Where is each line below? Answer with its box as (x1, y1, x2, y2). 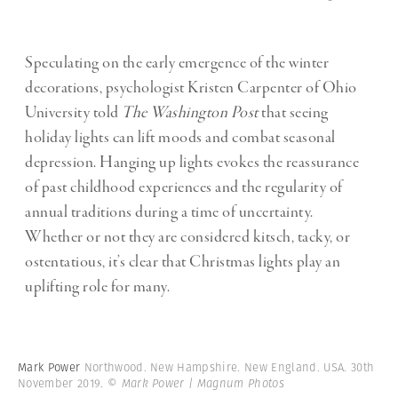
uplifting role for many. (25, 276, 170, 298)
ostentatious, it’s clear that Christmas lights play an (25, 251, 340, 274)
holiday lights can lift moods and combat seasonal (25, 127, 336, 149)
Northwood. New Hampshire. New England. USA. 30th (84, 359, 375, 377)
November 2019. (18, 375, 107, 393)
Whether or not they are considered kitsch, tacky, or (25, 227, 350, 249)
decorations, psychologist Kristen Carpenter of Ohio (25, 77, 357, 99)
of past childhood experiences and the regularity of (25, 177, 343, 199)
